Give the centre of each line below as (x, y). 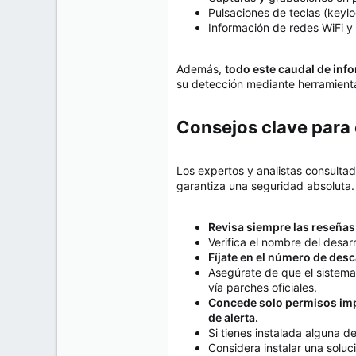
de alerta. (233, 318)
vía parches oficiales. (263, 288)
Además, (201, 69)
